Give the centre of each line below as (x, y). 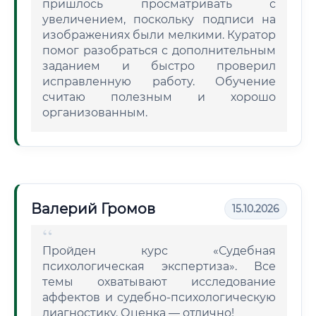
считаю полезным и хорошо (159, 97)
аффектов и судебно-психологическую (159, 297)
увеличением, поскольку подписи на (159, 19)
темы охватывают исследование (159, 282)
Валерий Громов (93, 209)
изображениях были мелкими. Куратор (159, 35)
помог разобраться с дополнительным (159, 50)
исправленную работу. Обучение (159, 81)
